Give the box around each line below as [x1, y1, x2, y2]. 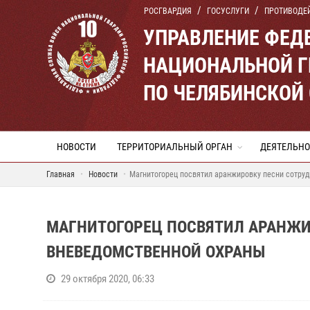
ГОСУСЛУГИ [207, 6, 249, 16]
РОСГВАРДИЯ [144, 6, 192, 16]
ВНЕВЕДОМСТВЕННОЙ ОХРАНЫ [46, 242, 265, 262]
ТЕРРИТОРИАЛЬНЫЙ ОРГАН [117, 141, 232, 152]
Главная [46, 170, 75, 179]
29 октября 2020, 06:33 [61, 273, 154, 285]
